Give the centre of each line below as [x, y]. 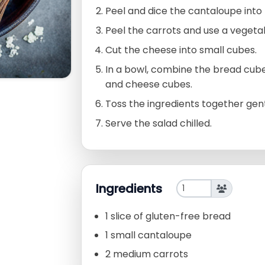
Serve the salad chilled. [159, 124]
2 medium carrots [147, 254]
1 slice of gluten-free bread [168, 216]
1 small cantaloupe [148, 235]
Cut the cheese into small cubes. [181, 50]
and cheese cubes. [149, 85]
